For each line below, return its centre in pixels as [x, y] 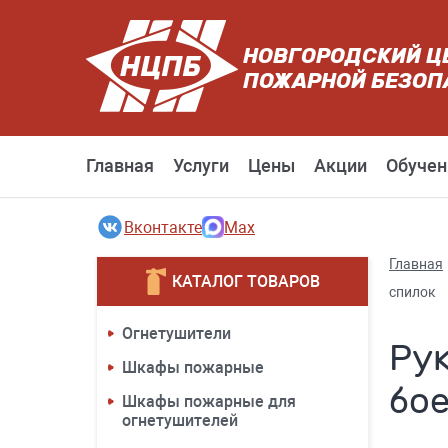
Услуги [201, 165]
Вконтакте [163, 227]
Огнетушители [176, 333]
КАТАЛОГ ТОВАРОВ [245, 281]
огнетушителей [180, 420]
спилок [412, 292]
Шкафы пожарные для [209, 401]
